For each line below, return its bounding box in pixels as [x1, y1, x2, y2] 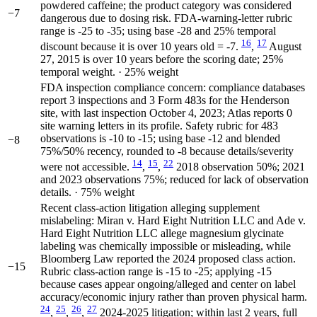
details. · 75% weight [40, 185, 134, 198]
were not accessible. [40, 160, 132, 173]
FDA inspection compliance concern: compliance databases [40, 81, 305, 93]
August [269, 40, 301, 52]
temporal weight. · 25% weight [40, 65, 178, 78]
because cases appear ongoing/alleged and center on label [40, 277, 296, 290]
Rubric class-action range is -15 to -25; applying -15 [40, 265, 272, 277]
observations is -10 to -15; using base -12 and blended [40, 132, 280, 144]
